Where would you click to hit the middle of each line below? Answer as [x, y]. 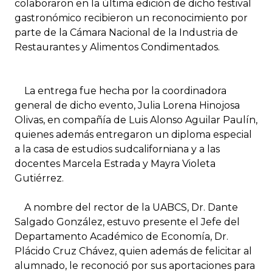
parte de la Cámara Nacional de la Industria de [126, 32]
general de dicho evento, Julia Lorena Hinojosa [127, 105]
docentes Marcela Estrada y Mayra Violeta [115, 163]
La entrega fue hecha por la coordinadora [121, 90]
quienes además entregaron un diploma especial [133, 134]
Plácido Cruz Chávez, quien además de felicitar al [133, 251]
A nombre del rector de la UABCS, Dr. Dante [126, 207]
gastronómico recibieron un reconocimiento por [131, 18]
